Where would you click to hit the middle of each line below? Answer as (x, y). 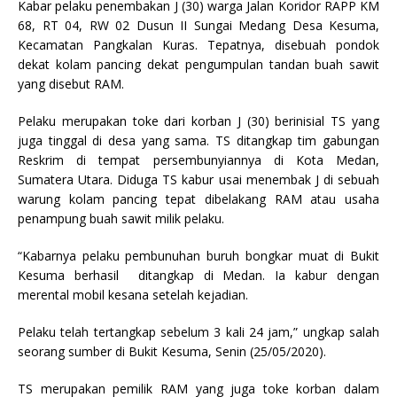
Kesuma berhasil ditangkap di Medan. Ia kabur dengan (198, 276)
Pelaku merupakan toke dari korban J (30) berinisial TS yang (198, 121)
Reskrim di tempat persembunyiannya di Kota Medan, (198, 160)
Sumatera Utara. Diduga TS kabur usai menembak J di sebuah (198, 180)
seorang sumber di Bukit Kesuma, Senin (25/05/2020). (172, 352)
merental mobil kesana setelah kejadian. (133, 295)
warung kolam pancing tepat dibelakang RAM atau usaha (198, 199)
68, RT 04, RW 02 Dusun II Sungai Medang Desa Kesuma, (198, 26)
